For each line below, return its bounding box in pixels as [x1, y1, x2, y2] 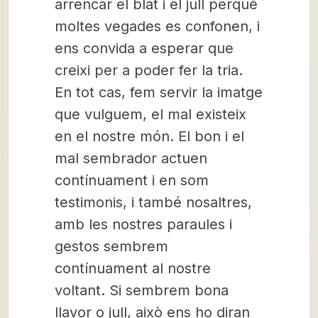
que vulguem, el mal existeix [55, 106, 246, 123]
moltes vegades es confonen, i [55, 18, 260, 35]
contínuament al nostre [55, 260, 211, 277]
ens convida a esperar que [55, 40, 234, 57]
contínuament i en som [55, 172, 209, 189]
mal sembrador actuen [55, 150, 207, 167]
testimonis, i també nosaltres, [55, 194, 252, 211]
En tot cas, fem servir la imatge [55, 84, 263, 101]
